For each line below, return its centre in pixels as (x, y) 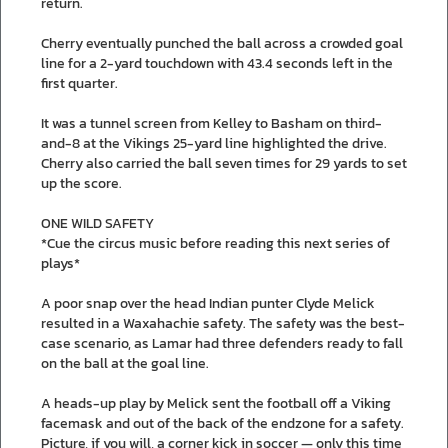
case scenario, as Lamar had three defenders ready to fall (222, 343)
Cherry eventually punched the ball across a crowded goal (222, 43)
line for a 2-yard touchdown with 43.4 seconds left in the (217, 63)
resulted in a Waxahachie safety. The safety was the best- (223, 323)
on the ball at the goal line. (125, 363)
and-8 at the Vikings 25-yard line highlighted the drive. (214, 143)
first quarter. (79, 83)
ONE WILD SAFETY (97, 223)
